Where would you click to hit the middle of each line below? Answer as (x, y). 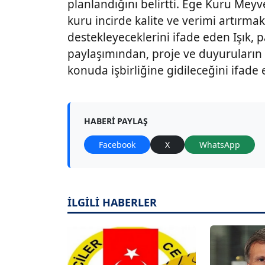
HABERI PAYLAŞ (116, 121)
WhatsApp (220, 144)
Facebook (117, 144)
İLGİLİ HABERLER (112, 202)
